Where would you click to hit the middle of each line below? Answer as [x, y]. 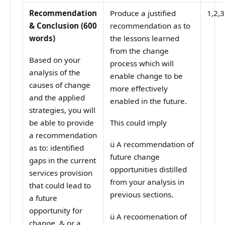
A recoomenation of [152, 216]
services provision [61, 173]
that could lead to [60, 186]
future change [135, 157]
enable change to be [147, 76]
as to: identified [57, 148]
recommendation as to [150, 26]
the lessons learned [145, 38]
